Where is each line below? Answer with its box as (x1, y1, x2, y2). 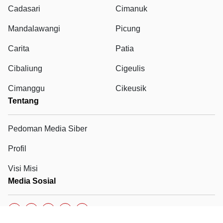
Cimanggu (8, 84, 45, 93)
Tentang (8, 97, 39, 106)
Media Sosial (8, 177, 56, 186)
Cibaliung (8, 64, 42, 73)
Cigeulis (115, 64, 145, 73)
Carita (8, 44, 29, 53)
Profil (8, 144, 26, 153)
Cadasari (8, 4, 40, 13)
